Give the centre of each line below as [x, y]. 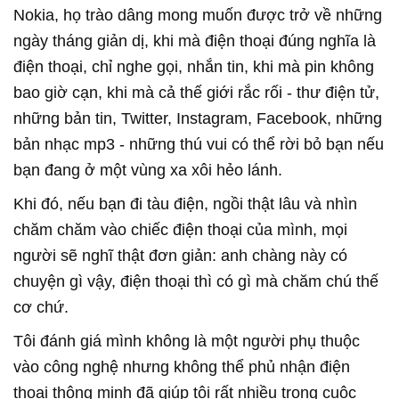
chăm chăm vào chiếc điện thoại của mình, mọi [180, 229]
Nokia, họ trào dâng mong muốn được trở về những [198, 15]
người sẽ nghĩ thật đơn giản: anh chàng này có [180, 255]
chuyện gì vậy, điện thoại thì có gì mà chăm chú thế [196, 281]
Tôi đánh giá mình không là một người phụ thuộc [187, 341]
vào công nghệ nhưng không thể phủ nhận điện [182, 366]
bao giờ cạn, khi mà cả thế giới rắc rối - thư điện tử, [196, 92]
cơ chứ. [41, 307]
